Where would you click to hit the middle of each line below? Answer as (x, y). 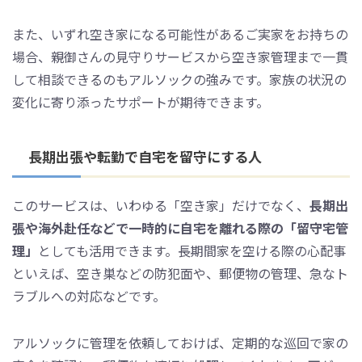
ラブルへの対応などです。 (89, 295)
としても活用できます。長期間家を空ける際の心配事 (192, 250)
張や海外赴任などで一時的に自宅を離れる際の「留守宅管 (180, 227)
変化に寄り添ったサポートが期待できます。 (141, 101)
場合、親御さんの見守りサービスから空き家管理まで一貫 (180, 56)
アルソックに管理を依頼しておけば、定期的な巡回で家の (180, 342)
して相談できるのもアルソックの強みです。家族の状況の (179, 79)
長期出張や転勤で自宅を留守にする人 (145, 156)
